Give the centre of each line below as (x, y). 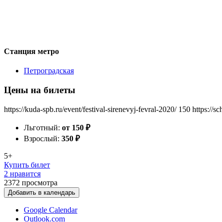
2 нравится (22, 173)
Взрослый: (43, 138)
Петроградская (49, 71)
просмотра (40, 182)
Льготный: (43, 127)
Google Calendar (51, 210)
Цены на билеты (40, 90)
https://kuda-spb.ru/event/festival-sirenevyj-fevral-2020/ (90, 109)
